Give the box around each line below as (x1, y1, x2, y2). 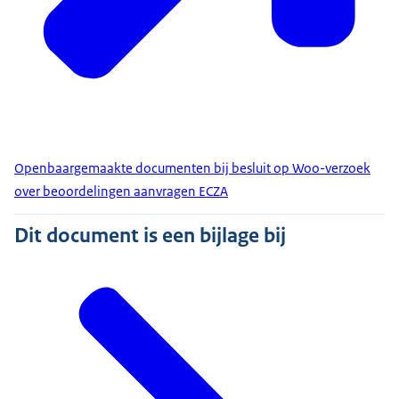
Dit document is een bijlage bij (14, 222, 286, 249)
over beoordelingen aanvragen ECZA (14, 183, 228, 200)
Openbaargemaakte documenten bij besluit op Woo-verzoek (14, 159, 370, 177)
